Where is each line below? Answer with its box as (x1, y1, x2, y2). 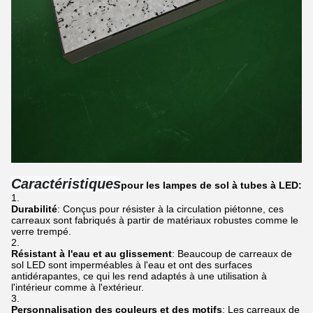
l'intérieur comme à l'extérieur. (11, 282, 144, 293)
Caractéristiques (11, 176, 121, 192)
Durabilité (11, 203, 57, 215)
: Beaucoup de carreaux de (172, 248, 292, 260)
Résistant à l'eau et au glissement (11, 248, 172, 260)
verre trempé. (11, 226, 71, 238)
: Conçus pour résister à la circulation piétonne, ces (57, 203, 284, 215)
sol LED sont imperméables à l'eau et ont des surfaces (11, 259, 252, 271)
